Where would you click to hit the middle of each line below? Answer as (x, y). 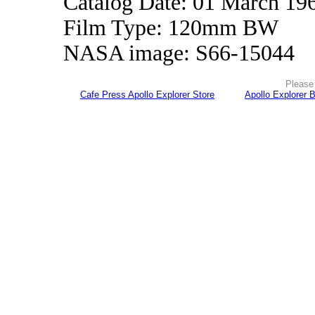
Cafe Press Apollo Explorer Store (147, 95)
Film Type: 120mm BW (171, 28)
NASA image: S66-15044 (179, 53)
